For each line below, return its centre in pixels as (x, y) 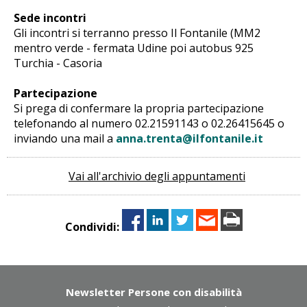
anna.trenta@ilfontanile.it (189, 138)
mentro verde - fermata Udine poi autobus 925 (134, 48)
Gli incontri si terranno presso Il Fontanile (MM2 (137, 33)
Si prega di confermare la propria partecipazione (139, 108)
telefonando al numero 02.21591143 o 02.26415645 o (149, 123)
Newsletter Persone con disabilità (153, 292)
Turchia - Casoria (58, 63)
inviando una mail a (65, 138)
